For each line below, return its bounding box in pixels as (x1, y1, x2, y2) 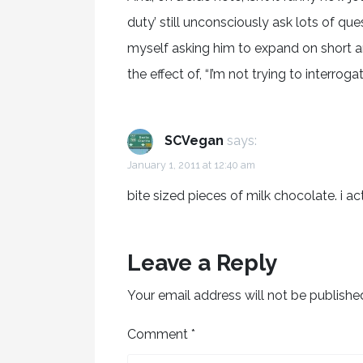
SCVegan (164, 132, 224, 148)
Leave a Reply (127, 249, 277, 276)
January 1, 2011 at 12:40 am (127, 158, 255, 171)
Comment (127, 326, 191, 342)
